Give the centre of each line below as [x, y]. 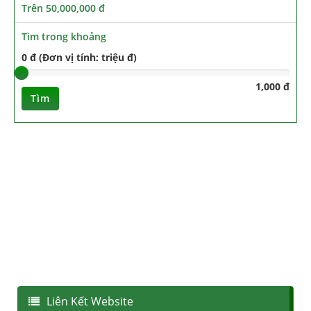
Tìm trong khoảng [64, 37]
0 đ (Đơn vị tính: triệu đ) [79, 58]
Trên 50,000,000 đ [63, 8]
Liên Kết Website [90, 301]
